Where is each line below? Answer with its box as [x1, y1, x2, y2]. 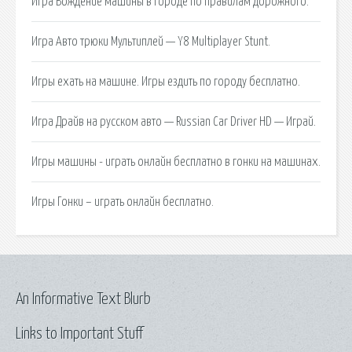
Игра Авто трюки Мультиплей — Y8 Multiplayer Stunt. [31, 35, 270, 48]
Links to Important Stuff [16, 325, 143, 342]
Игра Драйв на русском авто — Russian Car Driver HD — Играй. [31, 115, 316, 128]
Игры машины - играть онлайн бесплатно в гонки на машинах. [31, 155, 321, 168]
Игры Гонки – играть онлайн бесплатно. [31, 195, 214, 208]
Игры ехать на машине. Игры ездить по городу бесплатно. [31, 75, 300, 88]
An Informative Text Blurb [16, 291, 151, 307]
